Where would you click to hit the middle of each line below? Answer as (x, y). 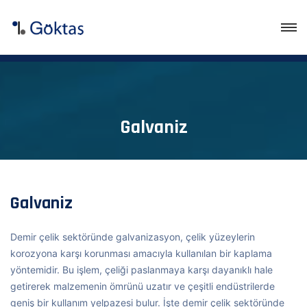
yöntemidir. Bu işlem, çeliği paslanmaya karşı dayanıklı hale (142, 270)
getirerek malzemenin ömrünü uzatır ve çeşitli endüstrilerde (143, 286)
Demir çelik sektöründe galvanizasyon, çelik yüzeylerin (133, 237)
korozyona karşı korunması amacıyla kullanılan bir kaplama (141, 253)
